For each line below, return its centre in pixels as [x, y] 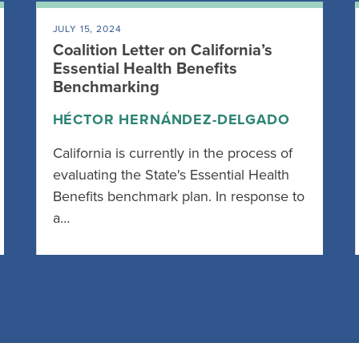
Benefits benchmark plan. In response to [178, 196]
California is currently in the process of [172, 153]
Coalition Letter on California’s [162, 50]
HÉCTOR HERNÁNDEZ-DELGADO [171, 119]
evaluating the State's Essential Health [171, 175]
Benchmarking [106, 87]
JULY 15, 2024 [87, 29]
